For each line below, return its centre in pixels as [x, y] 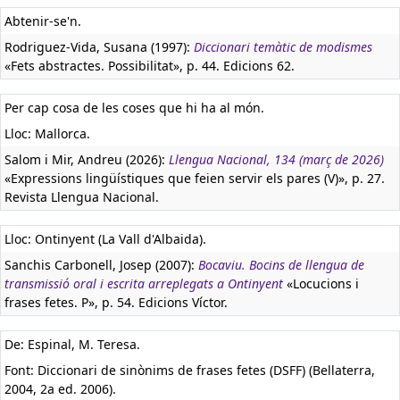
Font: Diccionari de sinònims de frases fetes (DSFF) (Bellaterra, [190, 370]
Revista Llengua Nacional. [82, 197]
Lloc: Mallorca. [47, 133]
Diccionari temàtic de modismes [283, 47]
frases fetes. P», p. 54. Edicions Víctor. [116, 302]
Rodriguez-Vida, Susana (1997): [99, 47]
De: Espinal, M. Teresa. [72, 344]
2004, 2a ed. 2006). [60, 389]
